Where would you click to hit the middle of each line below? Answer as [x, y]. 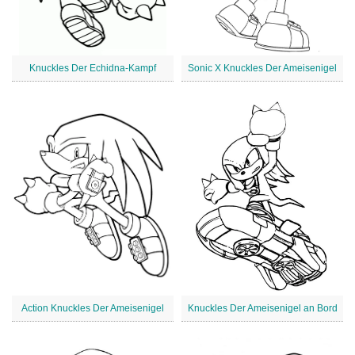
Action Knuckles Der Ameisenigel [93, 309]
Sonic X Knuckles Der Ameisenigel [262, 69]
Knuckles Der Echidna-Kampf [93, 69]
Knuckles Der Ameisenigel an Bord [262, 309]
